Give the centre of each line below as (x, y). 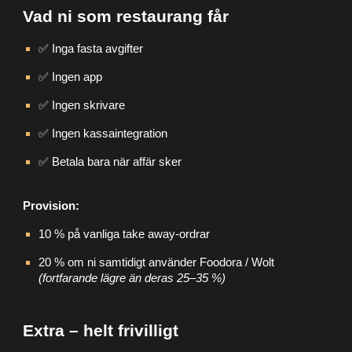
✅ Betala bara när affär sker (110, 161)
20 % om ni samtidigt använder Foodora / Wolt (157, 262)
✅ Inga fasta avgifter (91, 48)
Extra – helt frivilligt (101, 330)
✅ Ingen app (71, 77)
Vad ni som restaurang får (126, 16)
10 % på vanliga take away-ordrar (125, 234)
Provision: (51, 205)
